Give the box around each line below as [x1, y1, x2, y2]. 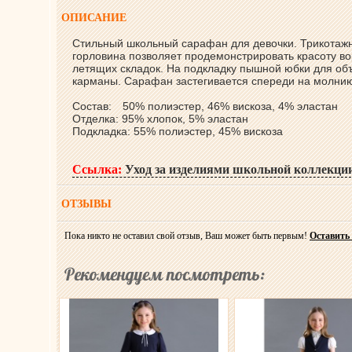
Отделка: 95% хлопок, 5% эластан [72, 112, 248, 125]
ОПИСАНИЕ [61, 12, 126, 24]
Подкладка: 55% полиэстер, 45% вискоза [72, 125, 283, 137]
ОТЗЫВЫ [61, 198, 112, 210]
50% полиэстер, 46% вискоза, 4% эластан [123, 100, 338, 112]
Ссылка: [72, 163, 122, 176]
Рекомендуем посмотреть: [64, 263, 265, 285]
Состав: [72, 100, 112, 112]
